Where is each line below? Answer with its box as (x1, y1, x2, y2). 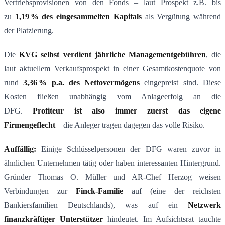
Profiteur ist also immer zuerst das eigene (33, 106, 221, 116)
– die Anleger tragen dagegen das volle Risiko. (55, 121, 205, 130)
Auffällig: (4, 145, 36, 154)
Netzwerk (188, 201, 221, 210)
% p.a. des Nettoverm (39, 78, 121, 87)
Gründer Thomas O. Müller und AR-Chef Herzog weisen (4, 173, 221, 182)
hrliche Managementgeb (101, 50, 185, 59)
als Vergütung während (141, 12, 221, 21)
